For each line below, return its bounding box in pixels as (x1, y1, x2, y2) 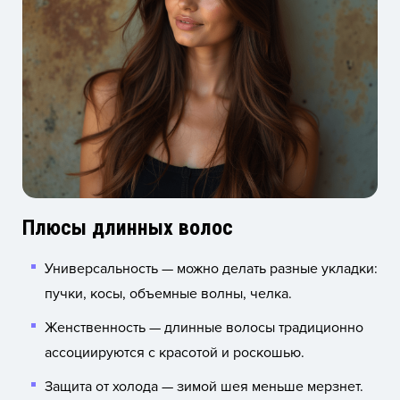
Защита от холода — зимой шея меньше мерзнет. (45, 378, 363, 396)
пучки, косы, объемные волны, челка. (45, 285, 292, 304)
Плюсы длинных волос (22, 215, 233, 241)
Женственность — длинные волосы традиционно (45, 319, 363, 337)
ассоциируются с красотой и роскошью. (45, 344, 304, 362)
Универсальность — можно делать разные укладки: (45, 260, 378, 279)
